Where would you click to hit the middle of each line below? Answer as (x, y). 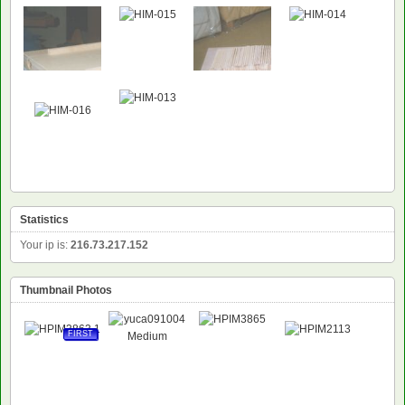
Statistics (44, 219)
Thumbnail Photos (66, 290)
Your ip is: (45, 245)
